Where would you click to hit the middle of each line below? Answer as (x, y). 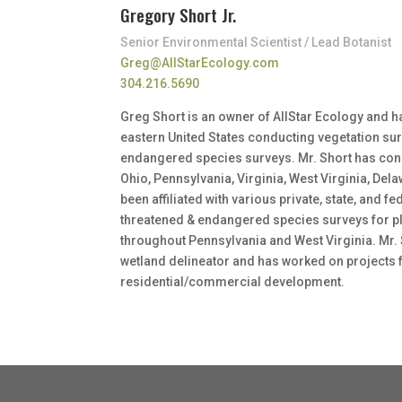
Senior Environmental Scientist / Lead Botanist (256, 43)
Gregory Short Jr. (179, 15)
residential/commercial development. (233, 282)
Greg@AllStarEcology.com (200, 63)
